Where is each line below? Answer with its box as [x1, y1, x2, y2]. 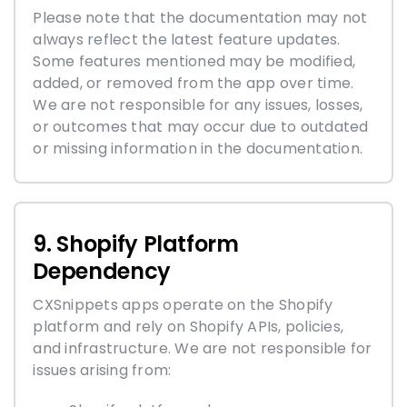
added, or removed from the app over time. [33, 72, 354, 94]
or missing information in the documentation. [33, 137, 363, 159]
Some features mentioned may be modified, [33, 50, 356, 72]
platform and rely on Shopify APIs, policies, [33, 315, 344, 337]
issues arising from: [33, 359, 172, 381]
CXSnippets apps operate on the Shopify [33, 293, 333, 315]
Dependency [33, 255, 171, 286]
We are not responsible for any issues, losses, [33, 94, 363, 115]
